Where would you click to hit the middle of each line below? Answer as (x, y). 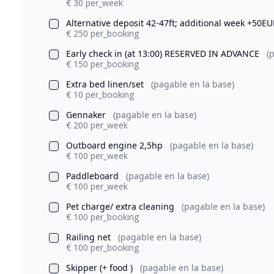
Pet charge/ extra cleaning (121, 206)
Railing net (90, 237)
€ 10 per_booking (100, 94)
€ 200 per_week (97, 125)
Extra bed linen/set (106, 84)
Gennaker (87, 115)
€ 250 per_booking (102, 33)
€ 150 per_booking (102, 64)
